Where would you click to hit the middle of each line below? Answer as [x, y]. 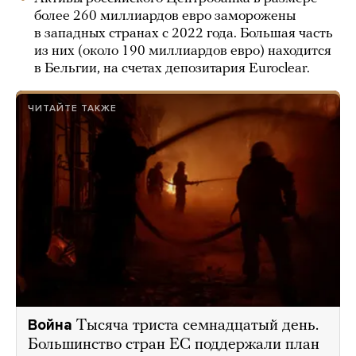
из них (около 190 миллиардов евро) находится [183, 51]
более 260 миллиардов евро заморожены [165, 16]
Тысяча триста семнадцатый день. [197, 325]
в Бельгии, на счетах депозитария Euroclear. [174, 69]
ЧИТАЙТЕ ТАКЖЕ [72, 108]
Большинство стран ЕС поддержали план [174, 344]
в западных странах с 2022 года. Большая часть [184, 34]
